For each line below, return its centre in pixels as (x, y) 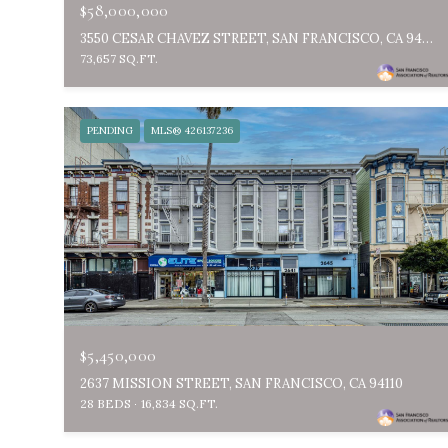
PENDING (110, 130)
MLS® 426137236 (192, 130)
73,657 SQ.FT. (119, 58)
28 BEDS (105, 403)
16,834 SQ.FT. (179, 403)
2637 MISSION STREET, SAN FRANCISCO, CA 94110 (241, 383)
